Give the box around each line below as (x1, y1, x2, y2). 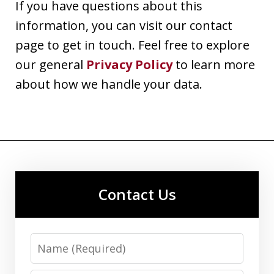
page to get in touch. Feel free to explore (15, 36, 250, 53)
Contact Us (98, 183, 176, 204)
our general (15, 56, 86, 73)
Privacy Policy (86, 56, 172, 73)
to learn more (172, 56, 255, 73)
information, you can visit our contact (15, 17, 232, 34)
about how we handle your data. (15, 75, 202, 92)
